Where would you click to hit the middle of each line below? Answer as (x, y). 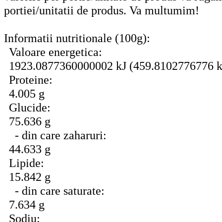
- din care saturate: (57, 190)
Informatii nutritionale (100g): (77, 38)
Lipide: (27, 163)
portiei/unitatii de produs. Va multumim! (102, 10)
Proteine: (31, 79)
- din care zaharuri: (58, 135)
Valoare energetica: (55, 52)
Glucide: (30, 107)
